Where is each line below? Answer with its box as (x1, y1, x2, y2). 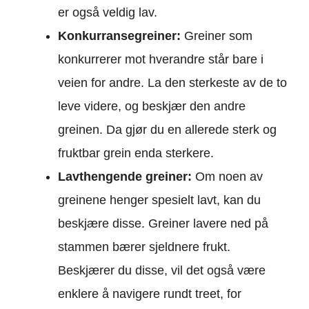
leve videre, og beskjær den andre (58, 99, 246, 114)
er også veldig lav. (58, 6, 157, 20)
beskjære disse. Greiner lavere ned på (58, 217, 268, 231)
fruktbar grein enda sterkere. (58, 146, 214, 161)
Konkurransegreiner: (58, 29, 184, 43)
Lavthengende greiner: (58, 170, 195, 184)
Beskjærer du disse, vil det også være (58, 263, 266, 278)
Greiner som (184, 29, 252, 43)
